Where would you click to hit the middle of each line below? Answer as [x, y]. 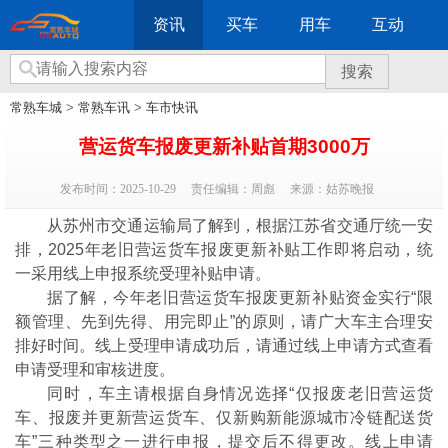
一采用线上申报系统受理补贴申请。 [143, 273]
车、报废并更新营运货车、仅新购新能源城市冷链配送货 [224, 417]
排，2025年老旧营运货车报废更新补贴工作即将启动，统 [224, 249]
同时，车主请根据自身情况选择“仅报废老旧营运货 [240, 393]
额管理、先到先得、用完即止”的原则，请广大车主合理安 [224, 321]
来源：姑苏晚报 [331, 189]
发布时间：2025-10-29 [117, 189]
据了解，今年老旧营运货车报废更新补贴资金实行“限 [240, 297]
